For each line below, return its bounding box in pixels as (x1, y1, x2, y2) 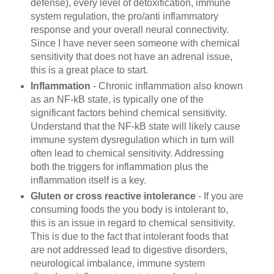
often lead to (30, 147, 86, 158)
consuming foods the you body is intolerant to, (30, 204, 228, 215)
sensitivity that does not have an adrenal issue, (30, 51, 232, 62)
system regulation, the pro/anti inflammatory (30, 10, 218, 21)
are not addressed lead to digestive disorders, (30, 244, 228, 255)
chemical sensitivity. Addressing (86, 147, 224, 158)
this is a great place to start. (30, 64, 148, 75)
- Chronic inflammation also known (90, 80, 243, 91)
